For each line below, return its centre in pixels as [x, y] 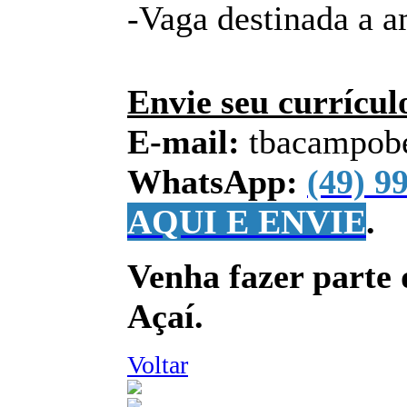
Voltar [158, 365]
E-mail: [188, 142]
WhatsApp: [217, 182]
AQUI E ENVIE [247, 222]
